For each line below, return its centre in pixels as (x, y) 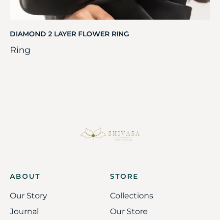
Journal (24, 212)
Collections (132, 196)
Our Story (28, 196)
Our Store (129, 212)
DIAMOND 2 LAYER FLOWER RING (69, 34)
